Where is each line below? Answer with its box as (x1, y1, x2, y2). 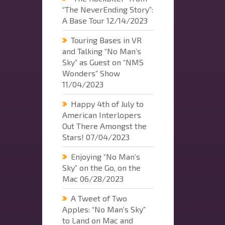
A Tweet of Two (70, 193, 127, 203)
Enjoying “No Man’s (70, 151, 140, 161)
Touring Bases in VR (70, 35, 142, 45)
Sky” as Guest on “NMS (62, 57, 144, 67)
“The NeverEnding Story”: (62, 4, 153, 14)
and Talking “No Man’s (62, 46, 141, 56)
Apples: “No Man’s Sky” (62, 204, 146, 214)
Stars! (62, 132, 84, 142)
